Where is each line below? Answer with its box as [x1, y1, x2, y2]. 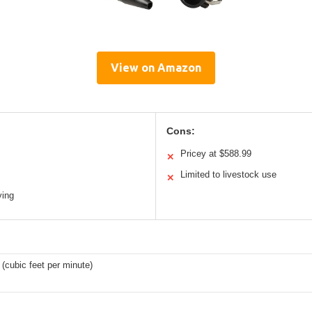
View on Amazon [111, 61, 201, 74]
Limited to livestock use [180, 169, 276, 180]
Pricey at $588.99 [180, 148, 251, 159]
